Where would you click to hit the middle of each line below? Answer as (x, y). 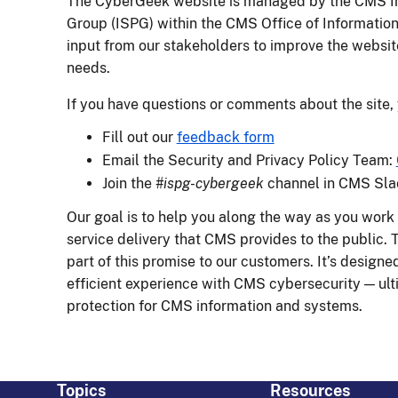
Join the (128, 184)
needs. (90, 68)
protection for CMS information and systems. (214, 306)
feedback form (225, 138)
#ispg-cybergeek (209, 184)
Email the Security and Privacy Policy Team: (249, 161)
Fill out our (139, 138)
